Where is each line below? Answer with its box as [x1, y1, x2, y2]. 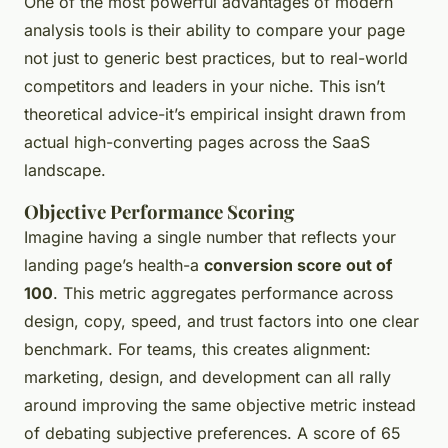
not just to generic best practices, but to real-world [24, 47, 408, 68]
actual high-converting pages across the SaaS [24, 131, 370, 152]
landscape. [24, 159, 106, 180]
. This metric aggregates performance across [53, 282, 393, 303]
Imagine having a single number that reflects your [24, 226, 396, 247]
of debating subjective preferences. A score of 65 [24, 422, 401, 443]
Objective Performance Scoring [24, 198, 294, 224]
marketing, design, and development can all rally [24, 366, 391, 387]
